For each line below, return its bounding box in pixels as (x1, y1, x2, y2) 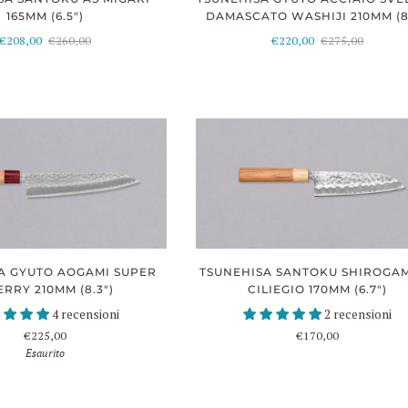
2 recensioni (324, 305, 393, 322)
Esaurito (25, 344, 66, 361)
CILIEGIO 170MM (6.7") (248, 281, 388, 296)
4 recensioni (52, 305, 120, 322)
